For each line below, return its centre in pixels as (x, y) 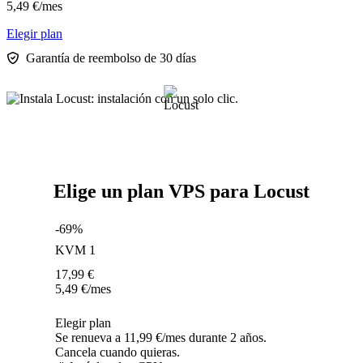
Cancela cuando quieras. (117, 352)
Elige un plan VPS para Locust (181, 192)
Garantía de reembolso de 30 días (111, 58)
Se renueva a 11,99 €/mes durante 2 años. (161, 338)
